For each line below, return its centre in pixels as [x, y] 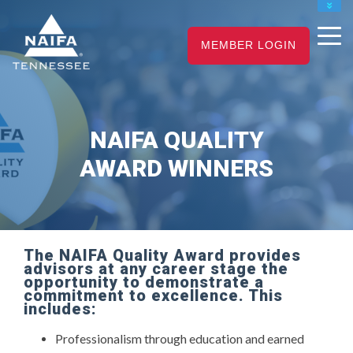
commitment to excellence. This [153, 295]
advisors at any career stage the [156, 269]
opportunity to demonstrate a [144, 282]
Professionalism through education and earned [180, 338]
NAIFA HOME [52, 21]
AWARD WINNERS [176, 168]
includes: [60, 309]
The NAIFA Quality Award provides [162, 255]
